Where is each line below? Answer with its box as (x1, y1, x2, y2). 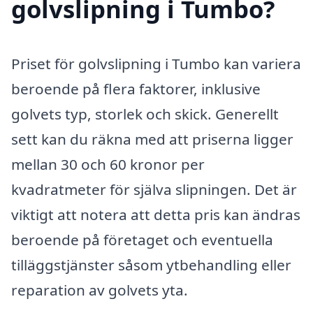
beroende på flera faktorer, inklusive (11, 78, 261, 99)
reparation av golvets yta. (11, 279, 188, 300)
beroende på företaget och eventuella (11, 229, 273, 249)
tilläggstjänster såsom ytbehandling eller (11, 254, 291, 275)
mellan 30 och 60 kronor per (11, 154, 205, 174)
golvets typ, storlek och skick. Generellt (11, 103, 279, 124)
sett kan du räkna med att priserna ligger (11, 129, 293, 149)
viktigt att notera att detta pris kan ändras (11, 204, 300, 224)
